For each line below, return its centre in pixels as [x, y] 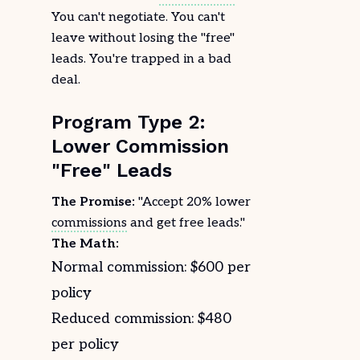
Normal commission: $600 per [151, 267]
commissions [89, 223]
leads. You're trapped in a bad [141, 59]
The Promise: [93, 202]
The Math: [85, 244]
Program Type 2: [129, 122]
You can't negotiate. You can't [138, 17]
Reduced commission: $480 [141, 319]
